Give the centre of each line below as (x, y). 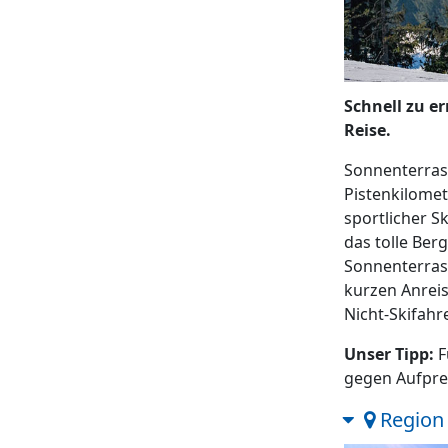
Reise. (367, 130)
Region (409, 419)
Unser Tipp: (389, 354)
